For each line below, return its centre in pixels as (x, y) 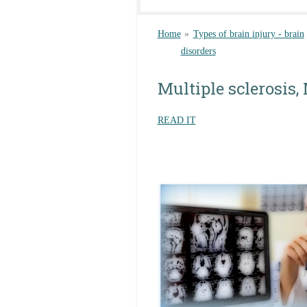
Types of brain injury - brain (248, 34)
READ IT (176, 120)
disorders (198, 51)
